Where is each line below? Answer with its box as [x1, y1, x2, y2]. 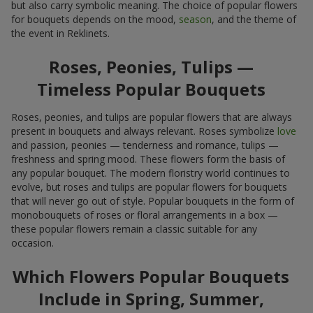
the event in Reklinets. [11, 26, 110, 40]
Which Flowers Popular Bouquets [13, 264, 289, 288]
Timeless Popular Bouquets [36, 77, 265, 101]
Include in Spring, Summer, [38, 286, 264, 310]
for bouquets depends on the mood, [11, 12, 179, 26]
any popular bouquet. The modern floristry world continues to [11, 166, 290, 180]
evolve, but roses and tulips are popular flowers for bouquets [11, 180, 287, 194]
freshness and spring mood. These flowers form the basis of [11, 152, 285, 166]
